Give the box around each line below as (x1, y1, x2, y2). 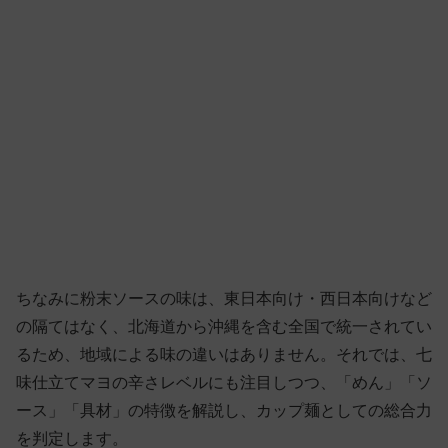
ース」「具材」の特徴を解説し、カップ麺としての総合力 (16, 402, 432, 420)
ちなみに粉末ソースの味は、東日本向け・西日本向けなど (16, 290, 432, 308)
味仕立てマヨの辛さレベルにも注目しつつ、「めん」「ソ (16, 374, 432, 392)
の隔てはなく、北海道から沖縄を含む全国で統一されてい (16, 318, 432, 336)
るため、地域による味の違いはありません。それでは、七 (16, 346, 432, 364)
